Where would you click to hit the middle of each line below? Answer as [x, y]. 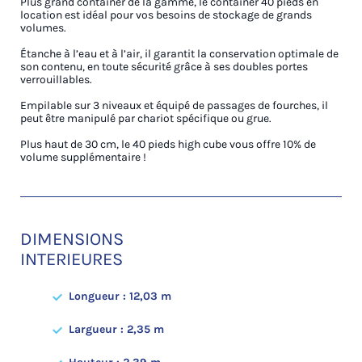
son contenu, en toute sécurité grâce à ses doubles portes [164, 67]
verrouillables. [56, 80]
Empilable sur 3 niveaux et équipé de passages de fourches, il [174, 105]
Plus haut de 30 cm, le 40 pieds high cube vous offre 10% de [168, 144]
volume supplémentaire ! [83, 157]
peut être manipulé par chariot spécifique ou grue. [146, 118]
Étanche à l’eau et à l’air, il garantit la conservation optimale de [179, 54]
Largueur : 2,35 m [116, 329]
